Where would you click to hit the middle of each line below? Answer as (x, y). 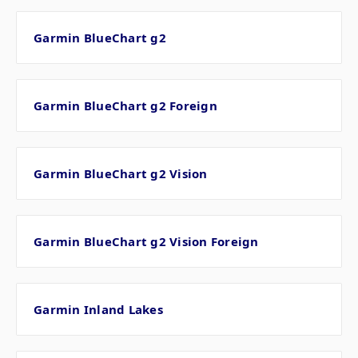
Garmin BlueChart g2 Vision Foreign (146, 242)
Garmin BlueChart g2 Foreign (125, 106)
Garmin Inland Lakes (98, 310)
